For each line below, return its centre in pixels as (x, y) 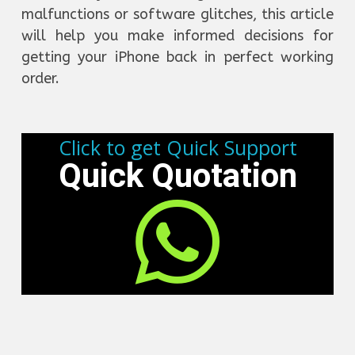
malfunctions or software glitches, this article (177, 14)
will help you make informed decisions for (177, 35)
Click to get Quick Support (177, 147)
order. (40, 78)
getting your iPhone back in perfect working (177, 57)
